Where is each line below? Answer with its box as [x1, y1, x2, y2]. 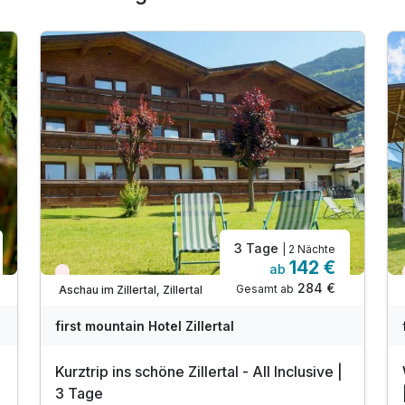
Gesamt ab [236, 282, 294, 297]
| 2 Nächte [282, 242, 335, 257]
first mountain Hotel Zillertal [55, 318, 234, 334]
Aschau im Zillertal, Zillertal [59, 282, 202, 297]
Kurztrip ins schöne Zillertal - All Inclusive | [55, 363, 343, 381]
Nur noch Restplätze [66, 268, 174, 283]
